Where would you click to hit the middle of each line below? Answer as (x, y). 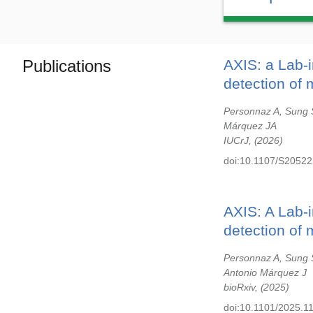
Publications (67, 66)
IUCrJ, (239, 140)
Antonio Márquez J (265, 272)
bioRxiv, (242, 287)
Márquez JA (250, 126)
